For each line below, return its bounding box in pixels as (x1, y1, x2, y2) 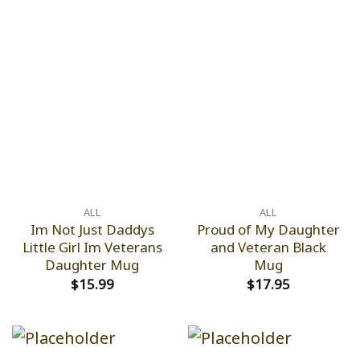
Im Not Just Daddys (30, 220, 154, 239)
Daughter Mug (45, 256, 139, 275)
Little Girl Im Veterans (22, 238, 162, 257)
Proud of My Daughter (196, 220, 340, 239)
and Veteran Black (210, 238, 326, 257)
